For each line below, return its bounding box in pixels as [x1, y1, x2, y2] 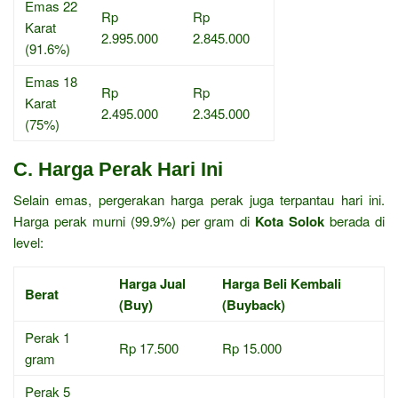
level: [13, 233, 44, 252]
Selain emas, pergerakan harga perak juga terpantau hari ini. [13, 190, 385, 210]
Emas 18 [25, 72, 77, 92]
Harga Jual [119, 274, 186, 294]
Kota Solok [255, 211, 325, 232]
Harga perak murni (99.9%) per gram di [13, 211, 256, 231]
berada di [324, 211, 386, 231]
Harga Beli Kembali [222, 274, 341, 294]
